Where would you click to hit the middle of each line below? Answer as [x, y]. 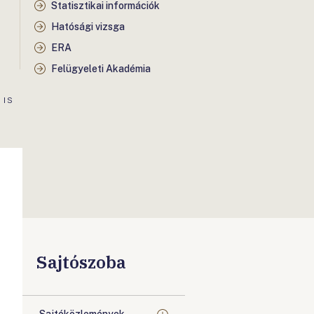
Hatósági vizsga [88, 27]
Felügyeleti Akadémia [101, 69]
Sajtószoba [81, 262]
